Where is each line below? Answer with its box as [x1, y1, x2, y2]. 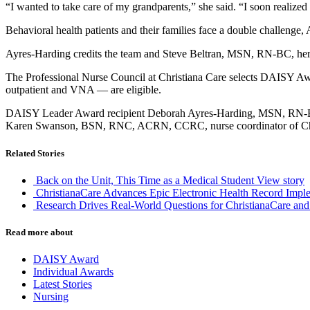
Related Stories [6, 147, 64, 158]
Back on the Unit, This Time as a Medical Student [36, 174, 254, 186]
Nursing [33, 291, 69, 303]
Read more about [6, 226, 73, 237]
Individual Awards [33, 266, 113, 278]
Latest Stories [33, 278, 92, 291]
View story [257, 174, 304, 186]
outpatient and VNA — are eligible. [6, 84, 161, 96]
